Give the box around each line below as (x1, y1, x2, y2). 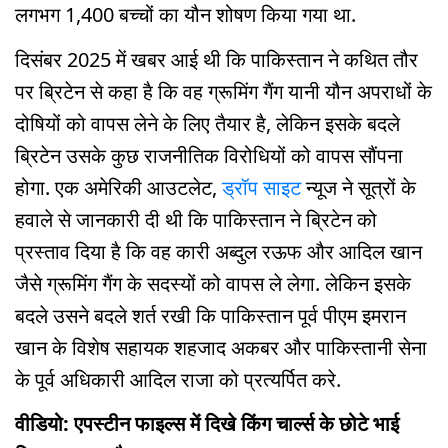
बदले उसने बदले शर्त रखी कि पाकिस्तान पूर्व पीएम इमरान (15, 301, 406, 329)
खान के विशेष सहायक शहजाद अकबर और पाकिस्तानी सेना (15, 333, 427, 361)
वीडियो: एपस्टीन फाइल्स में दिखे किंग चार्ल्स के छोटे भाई (15, 410, 399, 438)
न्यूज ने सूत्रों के (301, 173, 416, 201)
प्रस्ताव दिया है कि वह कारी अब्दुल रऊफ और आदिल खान (15, 237, 422, 265)
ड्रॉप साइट (222, 173, 301, 201)
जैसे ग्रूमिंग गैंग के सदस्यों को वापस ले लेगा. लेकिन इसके (15, 269, 411, 297)
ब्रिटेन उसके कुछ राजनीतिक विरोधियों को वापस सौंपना (15, 141, 403, 169)
